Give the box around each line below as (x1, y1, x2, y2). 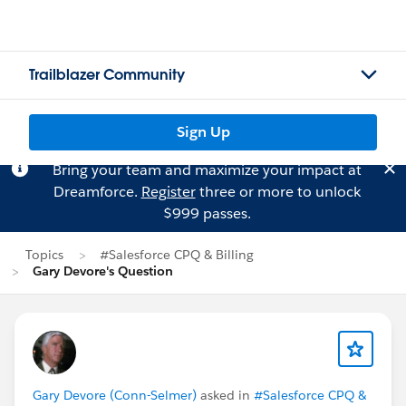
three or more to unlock (195, 182, 361, 201)
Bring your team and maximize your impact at (52, 160, 362, 179)
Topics (25, 246, 63, 263)
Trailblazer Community (29, 65, 185, 84)
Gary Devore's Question (33, 263, 173, 279)
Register (140, 182, 196, 201)
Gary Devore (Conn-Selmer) (33, 387, 197, 403)
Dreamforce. (53, 182, 141, 201)
